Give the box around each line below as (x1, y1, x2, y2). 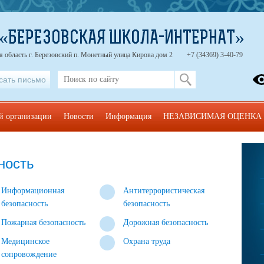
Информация (105, 112, 151, 121)
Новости (63, 112, 94, 121)
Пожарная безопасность (1, 218, 86, 227)
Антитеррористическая (123, 186, 205, 195)
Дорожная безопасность (123, 218, 209, 227)
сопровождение (1, 250, 57, 259)
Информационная (1, 186, 65, 195)
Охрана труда (123, 237, 171, 246)
